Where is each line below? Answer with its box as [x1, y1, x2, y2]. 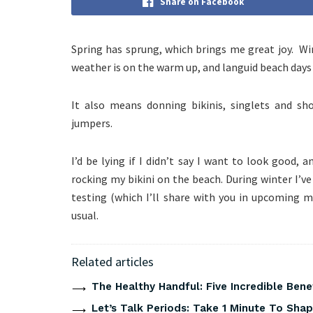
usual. [71, 208, 99, 222]
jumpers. [71, 115, 112, 130]
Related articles [71, 253, 154, 270]
